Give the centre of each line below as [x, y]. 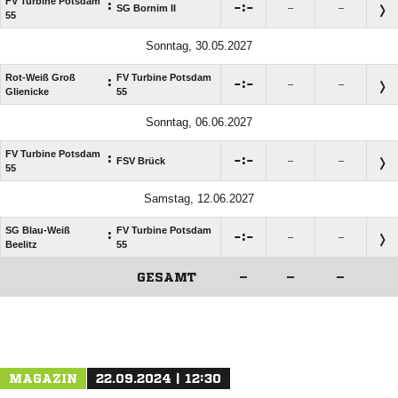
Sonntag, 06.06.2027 [199, 122]
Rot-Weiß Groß [40, 77]
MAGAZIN [43, 378]
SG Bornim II [146, 8]
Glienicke [27, 91]
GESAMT [166, 277]
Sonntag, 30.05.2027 [199, 45]
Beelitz [21, 244]
